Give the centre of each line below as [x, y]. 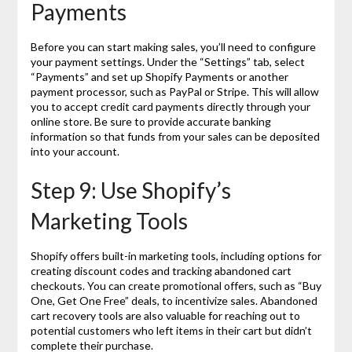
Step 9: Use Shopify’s [130, 190]
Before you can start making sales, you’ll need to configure [173, 46]
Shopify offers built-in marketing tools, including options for [176, 255]
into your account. [75, 151]
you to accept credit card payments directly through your [170, 106]
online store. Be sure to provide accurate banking [150, 121]
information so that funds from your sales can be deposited [175, 136]
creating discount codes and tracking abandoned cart [161, 270]
